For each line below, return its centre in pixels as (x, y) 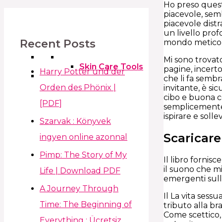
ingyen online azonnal (83, 137)
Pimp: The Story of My (83, 155)
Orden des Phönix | (78, 87)
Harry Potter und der (82, 71)
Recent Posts (58, 44)
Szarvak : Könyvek (75, 121)
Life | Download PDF (80, 170)
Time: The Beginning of (86, 204)
